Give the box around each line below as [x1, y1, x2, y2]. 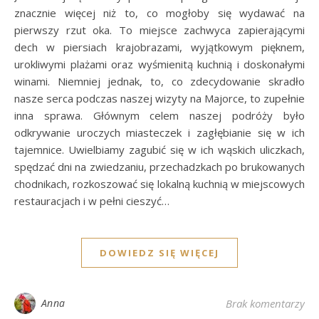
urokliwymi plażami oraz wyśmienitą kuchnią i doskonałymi [14, 57, 305, 72]
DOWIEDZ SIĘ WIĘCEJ [100, 246, 219, 260]
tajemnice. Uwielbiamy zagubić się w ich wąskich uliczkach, [14, 142, 305, 157]
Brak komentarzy [226, 296, 305, 311]
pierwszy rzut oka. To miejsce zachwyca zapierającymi [14, 23, 305, 38]
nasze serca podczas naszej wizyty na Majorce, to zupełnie [14, 91, 305, 106]
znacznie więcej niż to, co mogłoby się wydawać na [14, 6, 305, 21]
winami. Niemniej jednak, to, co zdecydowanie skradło [14, 74, 305, 89]
